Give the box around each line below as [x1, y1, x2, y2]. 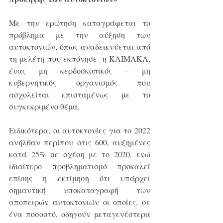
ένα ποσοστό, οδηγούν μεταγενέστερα [9, 209, 150, 220]
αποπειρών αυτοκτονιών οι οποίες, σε [9, 197, 150, 208]
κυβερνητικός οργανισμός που [9, 77, 150, 88]
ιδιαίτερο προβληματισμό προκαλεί [9, 161, 150, 172]
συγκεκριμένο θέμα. [9, 101, 80, 112]
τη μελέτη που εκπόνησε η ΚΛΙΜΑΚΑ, [9, 53, 150, 64]
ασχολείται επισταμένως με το [9, 89, 150, 100]
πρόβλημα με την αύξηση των [9, 29, 150, 40]
